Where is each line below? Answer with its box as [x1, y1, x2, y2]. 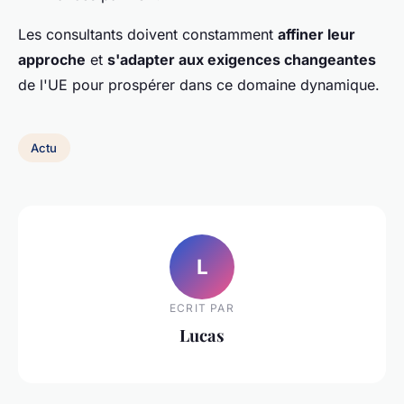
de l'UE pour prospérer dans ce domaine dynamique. [18, 76, 380, 95]
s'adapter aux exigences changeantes [107, 50, 376, 69]
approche [18, 50, 86, 69]
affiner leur [278, 25, 355, 44]
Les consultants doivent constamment [18, 25, 278, 44]
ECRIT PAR [170, 300, 234, 315]
